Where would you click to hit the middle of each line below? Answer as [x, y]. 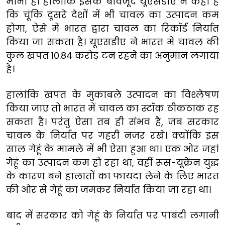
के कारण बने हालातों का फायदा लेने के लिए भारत [113, 176]
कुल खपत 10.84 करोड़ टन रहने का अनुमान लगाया [113, 55]
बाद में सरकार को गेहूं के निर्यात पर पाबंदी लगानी [113, 215]
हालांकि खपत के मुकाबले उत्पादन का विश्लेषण [113, 94]
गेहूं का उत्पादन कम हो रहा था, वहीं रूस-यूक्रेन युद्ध [113, 162]
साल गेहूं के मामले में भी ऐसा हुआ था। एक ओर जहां [113, 149]
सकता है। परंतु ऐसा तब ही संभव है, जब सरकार [113, 122]
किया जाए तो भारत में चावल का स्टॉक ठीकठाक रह [113, 108]
